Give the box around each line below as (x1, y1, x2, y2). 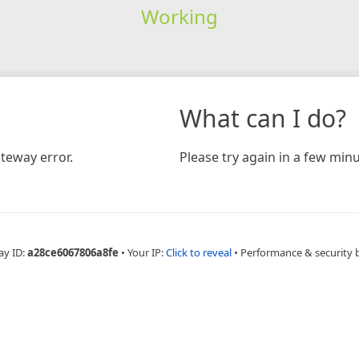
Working (140, 2, 218, 30)
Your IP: (127, 244, 166, 260)
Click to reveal (166, 244, 232, 260)
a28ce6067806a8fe (27, 244, 119, 260)
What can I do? (179, 101, 346, 135)
